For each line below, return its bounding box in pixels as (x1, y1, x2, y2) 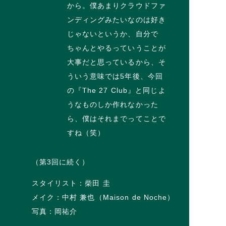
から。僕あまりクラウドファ (67, 2, 166, 10)
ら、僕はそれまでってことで (67, 115, 166, 123)
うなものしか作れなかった (67, 100, 158, 109)
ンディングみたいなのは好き (67, 16, 166, 24)
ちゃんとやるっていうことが (67, 44, 166, 52)
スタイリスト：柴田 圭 (31, 179, 110, 188)
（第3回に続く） (31, 158, 90, 166)
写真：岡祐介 (31, 207, 78, 216)
